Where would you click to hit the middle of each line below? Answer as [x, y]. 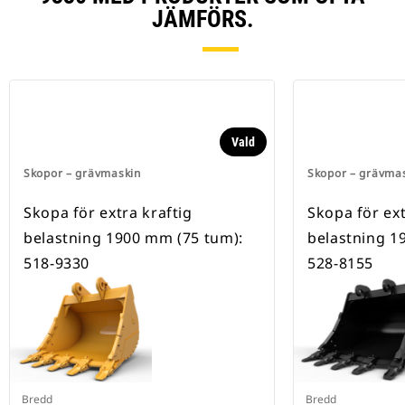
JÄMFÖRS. [202, 19]
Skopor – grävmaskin [82, 174]
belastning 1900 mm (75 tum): [133, 238]
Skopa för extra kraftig [108, 213]
